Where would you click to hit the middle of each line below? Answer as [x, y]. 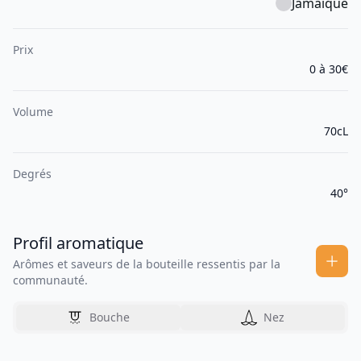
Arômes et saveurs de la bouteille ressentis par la [147, 264]
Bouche [110, 317]
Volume [33, 112]
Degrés [32, 174]
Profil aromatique [78, 243]
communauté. [50, 280]
